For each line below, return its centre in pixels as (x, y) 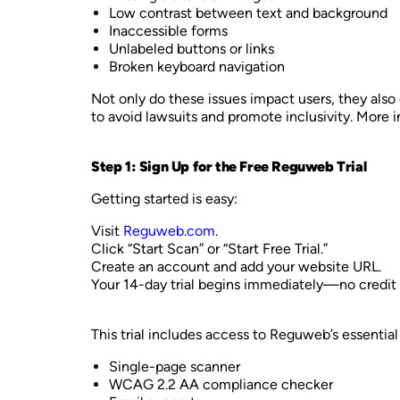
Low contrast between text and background (248, 13)
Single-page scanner (175, 367)
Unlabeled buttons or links (192, 49)
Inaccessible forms (168, 31)
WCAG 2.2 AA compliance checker (221, 384)
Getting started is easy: (164, 199)
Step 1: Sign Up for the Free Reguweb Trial (229, 167)
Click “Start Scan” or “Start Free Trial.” (209, 249)
